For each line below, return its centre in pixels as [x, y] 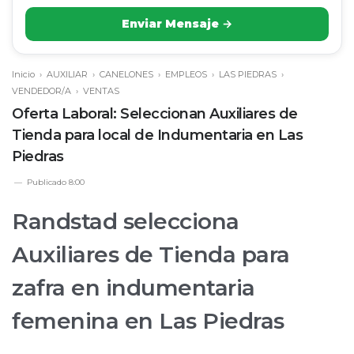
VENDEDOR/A [41, 91]
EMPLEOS [186, 74]
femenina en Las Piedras [148, 321]
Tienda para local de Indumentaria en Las [157, 135]
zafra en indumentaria [134, 288]
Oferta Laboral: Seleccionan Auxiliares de [155, 114]
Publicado [48, 182]
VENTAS [101, 91]
